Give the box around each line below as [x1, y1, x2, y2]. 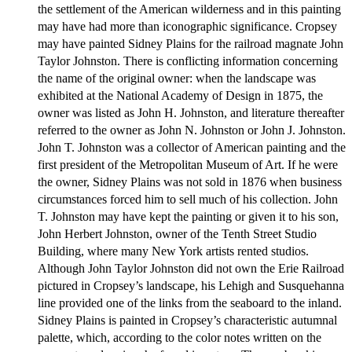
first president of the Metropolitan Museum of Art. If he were [38, 158, 338, 172]
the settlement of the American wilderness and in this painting [38, 2, 341, 16]
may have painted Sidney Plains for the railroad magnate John [38, 37, 343, 51]
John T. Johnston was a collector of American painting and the [38, 141, 346, 155]
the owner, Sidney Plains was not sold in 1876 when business [38, 175, 342, 189]
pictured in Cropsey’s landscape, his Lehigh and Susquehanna [38, 279, 344, 293]
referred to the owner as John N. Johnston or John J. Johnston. [38, 123, 346, 137]
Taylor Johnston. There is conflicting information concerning [38, 54, 338, 68]
